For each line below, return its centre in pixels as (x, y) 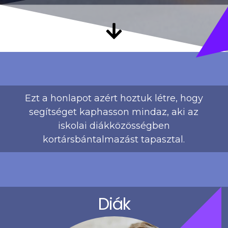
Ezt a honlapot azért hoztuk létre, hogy (114, 98)
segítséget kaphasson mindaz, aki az (114, 112)
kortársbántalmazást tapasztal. (114, 139)
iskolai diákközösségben (114, 125)
